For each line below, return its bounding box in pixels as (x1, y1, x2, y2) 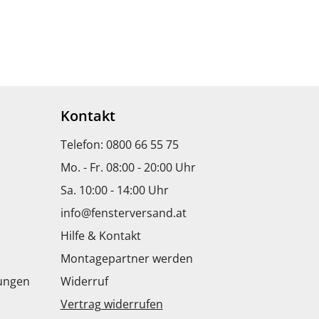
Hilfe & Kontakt (60, 227, 141, 244)
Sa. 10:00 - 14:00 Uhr (60, 182, 169, 198)
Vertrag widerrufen (60, 296, 163, 312)
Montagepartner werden (60, 250, 193, 266)
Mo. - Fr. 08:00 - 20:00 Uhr (60, 159, 196, 175)
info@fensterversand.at (60, 204, 187, 221)
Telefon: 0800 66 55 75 (60, 136, 179, 152)
